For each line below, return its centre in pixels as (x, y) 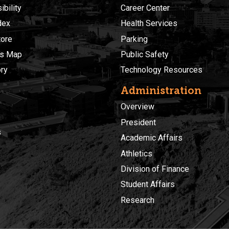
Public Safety (145, 55)
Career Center (145, 8)
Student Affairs (148, 185)
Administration (161, 91)
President (138, 122)
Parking (134, 39)
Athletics (136, 153)
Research (138, 200)
